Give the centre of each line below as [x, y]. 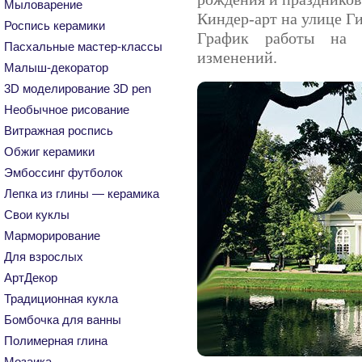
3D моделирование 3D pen [78, 88]
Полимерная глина [56, 341]
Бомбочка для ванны [63, 320]
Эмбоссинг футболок [63, 173]
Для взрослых [44, 257]
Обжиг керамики [49, 152]
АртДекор [31, 278]
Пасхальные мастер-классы [83, 46]
